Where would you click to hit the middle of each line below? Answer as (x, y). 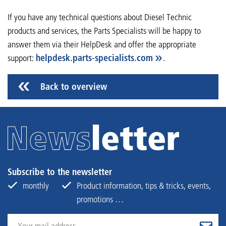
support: (22, 58)
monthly (36, 186)
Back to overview (74, 87)
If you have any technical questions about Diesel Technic (100, 17)
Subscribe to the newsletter (60, 172)
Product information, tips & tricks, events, (144, 186)
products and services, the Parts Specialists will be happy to (104, 31)
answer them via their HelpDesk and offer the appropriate (102, 44)
